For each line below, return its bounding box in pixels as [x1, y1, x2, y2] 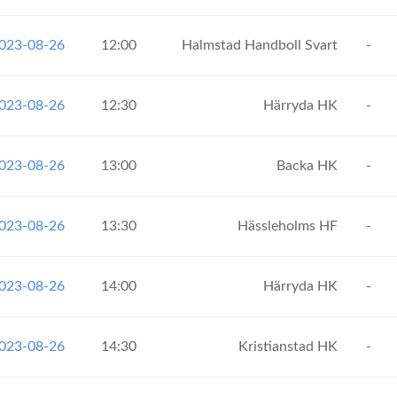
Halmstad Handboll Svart [182, 38, 341, 52]
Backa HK [276, 159, 341, 173]
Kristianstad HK [238, 339, 341, 354]
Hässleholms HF [237, 219, 341, 233]
